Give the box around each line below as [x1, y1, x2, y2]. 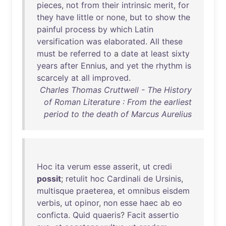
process [65, 24, 95, 34]
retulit [66, 174, 88, 184]
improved [92, 73, 129, 83]
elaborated [104, 36, 145, 46]
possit [37, 174, 61, 184]
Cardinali [107, 174, 141, 184]
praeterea [76, 186, 113, 196]
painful [37, 24, 63, 34]
